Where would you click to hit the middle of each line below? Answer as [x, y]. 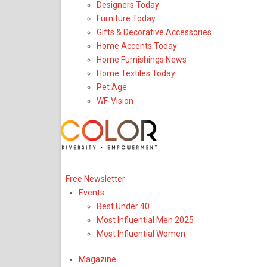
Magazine [97, 259]
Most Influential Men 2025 [145, 220]
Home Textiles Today [136, 73]
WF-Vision [115, 101]
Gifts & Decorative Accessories [154, 32]
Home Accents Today [137, 46]
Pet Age [112, 87]
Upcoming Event [96, 155]
